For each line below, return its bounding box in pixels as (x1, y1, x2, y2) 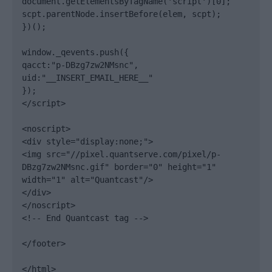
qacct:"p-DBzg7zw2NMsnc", (22, 60, 138, 70)
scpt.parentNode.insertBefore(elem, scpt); (22, 9, 221, 19)
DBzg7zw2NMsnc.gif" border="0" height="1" (22, 162, 216, 172)
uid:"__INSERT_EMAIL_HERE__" (22, 73, 153, 83)
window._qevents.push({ (22, 47, 129, 57)
